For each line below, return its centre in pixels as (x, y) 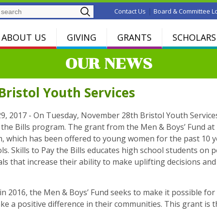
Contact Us (130, 11)
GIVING (82, 37)
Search (109, 9)
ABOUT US (24, 37)
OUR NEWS (108, 64)
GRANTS (134, 37)
